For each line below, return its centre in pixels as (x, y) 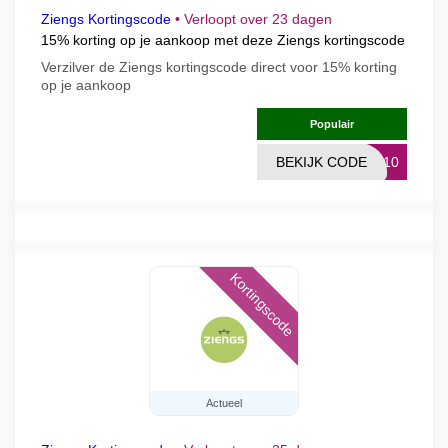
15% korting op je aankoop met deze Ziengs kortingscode (223, 40)
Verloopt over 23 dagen (258, 19)
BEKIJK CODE (321, 162)
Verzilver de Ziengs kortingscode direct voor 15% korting (219, 67)
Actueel (224, 403)
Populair (332, 124)
